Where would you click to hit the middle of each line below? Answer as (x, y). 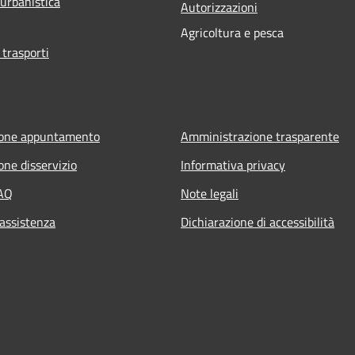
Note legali (210, 193)
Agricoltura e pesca (232, 32)
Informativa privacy (233, 164)
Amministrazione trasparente (260, 136)
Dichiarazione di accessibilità (258, 221)
